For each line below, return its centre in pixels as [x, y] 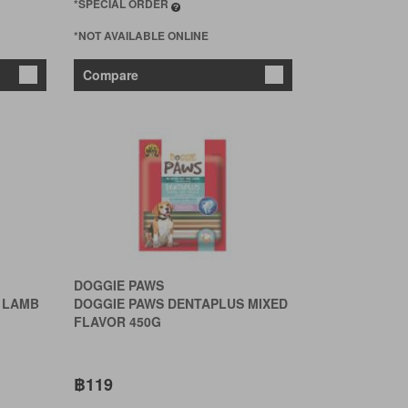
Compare [110, 75]
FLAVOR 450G [117, 321]
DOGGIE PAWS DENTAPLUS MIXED [180, 303]
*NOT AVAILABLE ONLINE [141, 36]
